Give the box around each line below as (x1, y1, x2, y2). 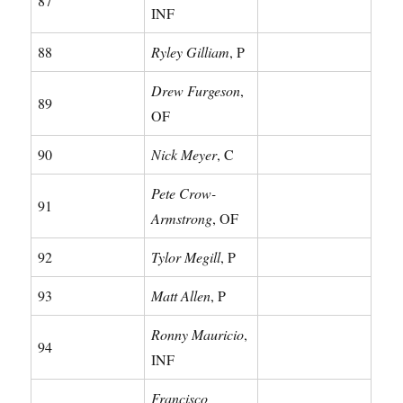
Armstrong (151, 208, 213, 228)
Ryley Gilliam (151, 41, 230, 61)
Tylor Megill (151, 246, 221, 266)
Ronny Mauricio (151, 324, 245, 344)
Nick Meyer (151, 144, 218, 164)
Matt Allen (151, 285, 211, 305)
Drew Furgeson (151, 80, 241, 100)
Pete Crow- (151, 183, 217, 202)
